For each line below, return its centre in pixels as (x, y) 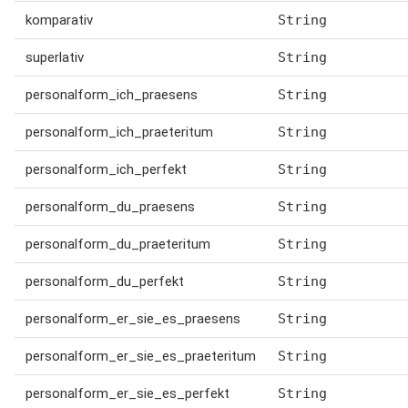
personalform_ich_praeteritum (119, 132)
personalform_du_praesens (110, 207)
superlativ (55, 57)
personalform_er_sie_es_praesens (133, 319)
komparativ (59, 20)
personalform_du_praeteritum (118, 244)
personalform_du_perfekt (105, 281)
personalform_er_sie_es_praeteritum (141, 356)
